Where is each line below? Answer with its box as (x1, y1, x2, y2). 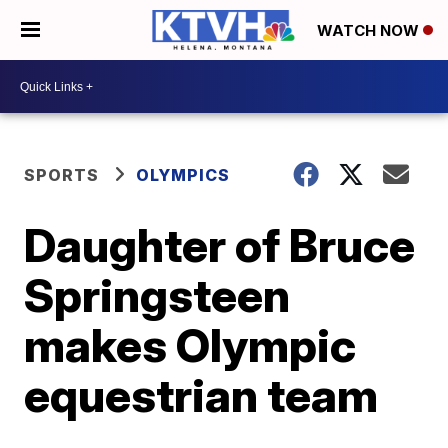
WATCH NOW (317, 21, 423, 41)
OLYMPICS (136, 165, 231, 185)
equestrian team (24, 367, 379, 423)
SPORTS (24, 165, 100, 185)
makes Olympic (24, 317, 357, 373)
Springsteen (24, 267, 291, 323)
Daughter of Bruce (24, 217, 416, 273)
